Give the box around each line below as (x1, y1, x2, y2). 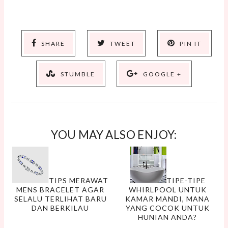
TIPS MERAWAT (49, 176, 109, 185)
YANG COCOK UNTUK (125, 203, 210, 212)
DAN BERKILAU (32, 203, 90, 212)
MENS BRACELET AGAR (16, 185, 105, 194)
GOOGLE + (142, 70, 182, 78)
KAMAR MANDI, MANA (125, 194, 210, 203)
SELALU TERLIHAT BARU (14, 194, 107, 203)
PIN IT (180, 39, 202, 47)
